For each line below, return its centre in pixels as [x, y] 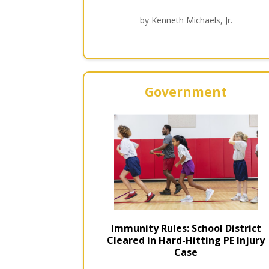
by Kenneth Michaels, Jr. [186, 20]
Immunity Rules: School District [186, 228]
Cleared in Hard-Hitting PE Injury [186, 240]
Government [186, 92]
